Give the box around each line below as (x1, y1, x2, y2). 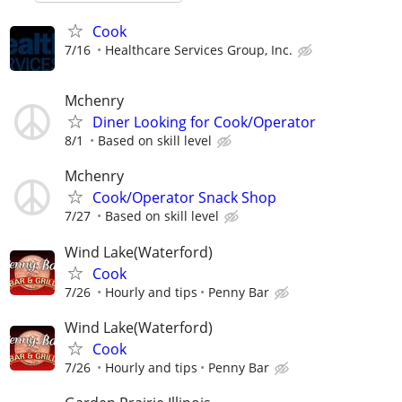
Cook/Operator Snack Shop (92, 188, 276, 208)
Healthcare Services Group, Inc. (105, 41, 293, 58)
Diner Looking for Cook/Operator (92, 112, 316, 133)
